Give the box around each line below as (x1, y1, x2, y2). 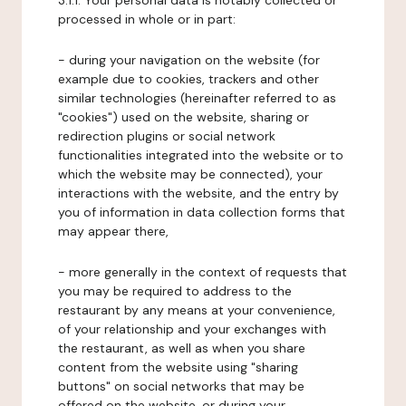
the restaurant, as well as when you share (58, 340, 305, 356)
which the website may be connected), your (58, 166, 323, 182)
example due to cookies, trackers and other (58, 71, 319, 87)
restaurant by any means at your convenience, (58, 302, 335, 318)
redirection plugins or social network (58, 128, 275, 144)
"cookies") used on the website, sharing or (58, 109, 309, 125)
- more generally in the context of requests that (58, 264, 347, 280)
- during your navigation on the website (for (58, 52, 320, 68)
